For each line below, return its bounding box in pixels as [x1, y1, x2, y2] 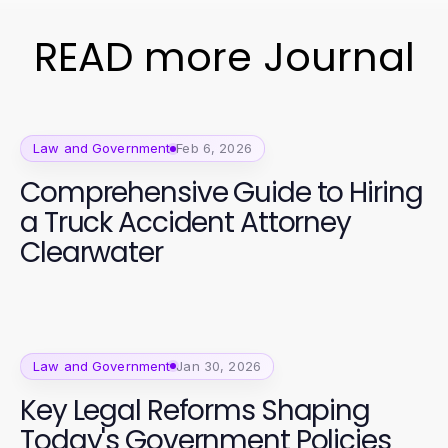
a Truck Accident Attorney [20, 203, 351, 242]
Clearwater [20, 233, 163, 272]
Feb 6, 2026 [176, 140, 252, 156]
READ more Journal [33, 29, 415, 85]
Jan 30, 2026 [176, 357, 261, 374]
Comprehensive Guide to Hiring [20, 173, 423, 212]
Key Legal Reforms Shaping [20, 390, 370, 430]
